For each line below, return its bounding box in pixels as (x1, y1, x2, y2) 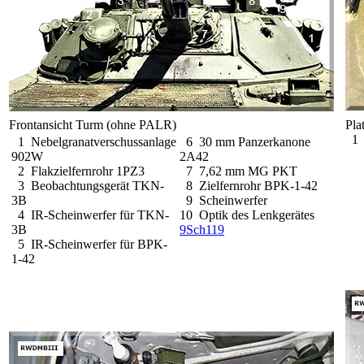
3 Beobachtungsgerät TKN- (11, 178, 164, 193)
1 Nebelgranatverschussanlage (11, 134, 176, 149)
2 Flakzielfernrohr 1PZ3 (11, 163, 145, 178)
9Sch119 (180, 222, 224, 236)
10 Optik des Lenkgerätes (180, 207, 314, 222)
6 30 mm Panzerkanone (180, 134, 310, 149)
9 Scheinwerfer (180, 193, 267, 207)
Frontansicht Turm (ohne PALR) (9, 117, 176, 132)
